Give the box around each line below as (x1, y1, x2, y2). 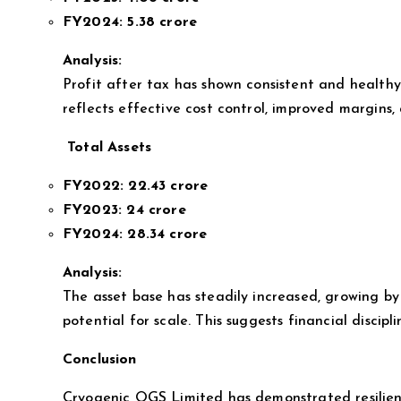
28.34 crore (127, 226, 208, 242)
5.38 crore (127, 14, 198, 30)
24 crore (126, 202, 186, 218)
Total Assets (63, 140, 152, 155)
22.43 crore (128, 178, 209, 193)
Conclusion (63, 352, 137, 367)
